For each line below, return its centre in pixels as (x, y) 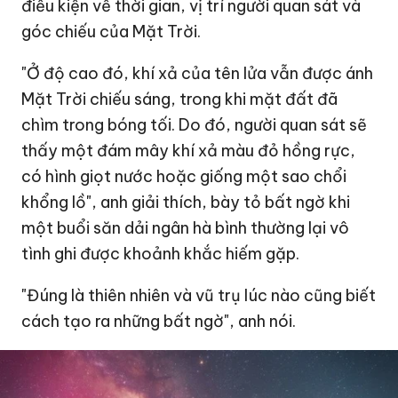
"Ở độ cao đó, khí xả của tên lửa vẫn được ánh (198, 74)
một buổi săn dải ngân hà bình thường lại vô (186, 228)
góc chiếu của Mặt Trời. (111, 32)
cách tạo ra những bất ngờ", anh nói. (159, 322)
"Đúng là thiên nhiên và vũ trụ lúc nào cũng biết (199, 296)
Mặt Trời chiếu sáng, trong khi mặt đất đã (180, 99)
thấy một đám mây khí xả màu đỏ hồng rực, (189, 151)
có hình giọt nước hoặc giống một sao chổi (184, 177)
